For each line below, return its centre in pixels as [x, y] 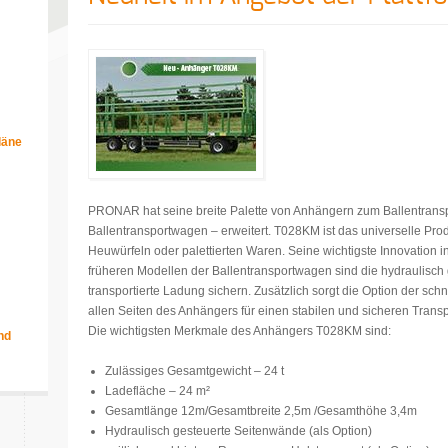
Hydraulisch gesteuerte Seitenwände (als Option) [238, 431]
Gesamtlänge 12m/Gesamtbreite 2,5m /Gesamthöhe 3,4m [261, 411]
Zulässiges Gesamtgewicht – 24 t [194, 371]
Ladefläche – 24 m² [157, 391]
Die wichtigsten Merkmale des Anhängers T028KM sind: [239, 331]
